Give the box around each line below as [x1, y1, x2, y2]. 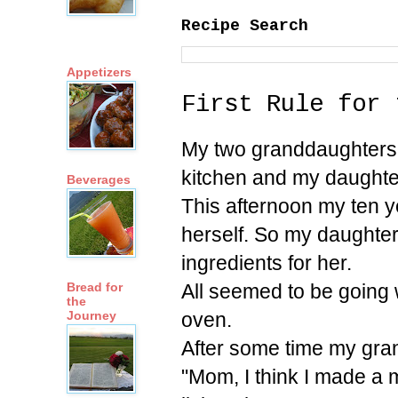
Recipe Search [181, 16, 308, 35]
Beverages [67, 172, 131, 187]
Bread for [67, 280, 123, 295]
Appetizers [67, 65, 131, 80]
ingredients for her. [181, 251, 352, 275]
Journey [67, 308, 116, 323]
